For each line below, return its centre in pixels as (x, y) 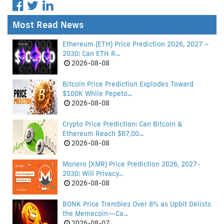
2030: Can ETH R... (91, 54)
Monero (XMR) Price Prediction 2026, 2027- (131, 164)
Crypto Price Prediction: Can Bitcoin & (122, 124)
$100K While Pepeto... (97, 94)
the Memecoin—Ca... (95, 214)
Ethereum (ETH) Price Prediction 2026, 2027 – (136, 44)
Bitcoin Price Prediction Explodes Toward (128, 84)
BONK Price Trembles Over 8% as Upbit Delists (137, 204)
